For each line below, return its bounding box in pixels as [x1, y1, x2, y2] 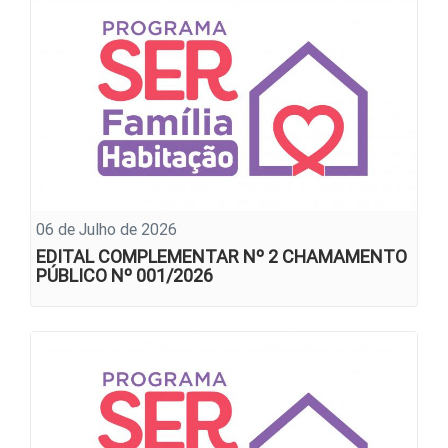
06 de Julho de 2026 [36, 219, 177, 240]
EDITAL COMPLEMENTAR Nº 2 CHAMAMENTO [36, 245, 407, 269]
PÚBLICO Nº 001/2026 [36, 264, 213, 288]
